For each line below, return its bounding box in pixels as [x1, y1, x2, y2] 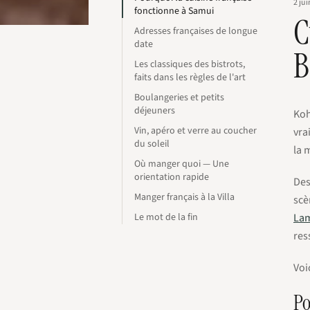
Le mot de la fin [134, 210, 198, 224]
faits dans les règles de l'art [134, 71, 246, 84]
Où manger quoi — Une [134, 157, 229, 171]
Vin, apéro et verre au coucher [134, 124, 257, 138]
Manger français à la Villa [134, 190, 235, 204]
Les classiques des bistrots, [134, 57, 245, 71]
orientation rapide [134, 170, 209, 184]
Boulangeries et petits [134, 91, 224, 104]
